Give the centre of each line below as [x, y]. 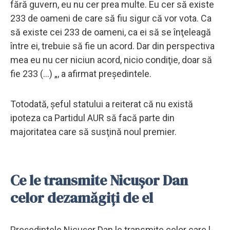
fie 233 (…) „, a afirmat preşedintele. [81, 73]
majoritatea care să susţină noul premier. [93, 131]
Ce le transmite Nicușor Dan [99, 180]
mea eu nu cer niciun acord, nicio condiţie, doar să [111, 60]
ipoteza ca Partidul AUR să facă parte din [92, 118]
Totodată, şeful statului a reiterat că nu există [102, 104]
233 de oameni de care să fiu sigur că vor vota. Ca [111, 18]
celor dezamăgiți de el [82, 197]
